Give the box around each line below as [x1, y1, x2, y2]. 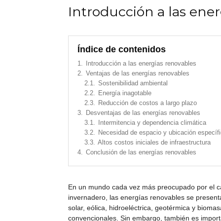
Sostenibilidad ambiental [98, 79, 168, 87]
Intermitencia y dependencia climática [98, 119, 206, 126]
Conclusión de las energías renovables [86, 148, 196, 156]
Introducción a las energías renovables [86, 60, 196, 67]
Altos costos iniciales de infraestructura [98, 139, 211, 146]
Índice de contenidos [77, 44, 166, 54]
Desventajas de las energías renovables [86, 109, 200, 116]
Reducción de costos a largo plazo [98, 99, 197, 107]
